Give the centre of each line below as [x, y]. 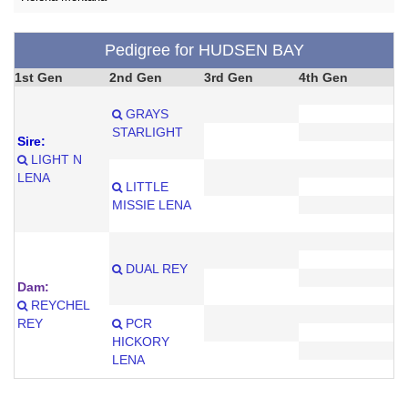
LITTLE [145, 187]
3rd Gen [229, 78]
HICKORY [141, 342]
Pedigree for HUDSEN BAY [204, 51]
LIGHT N [55, 160]
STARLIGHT [148, 133]
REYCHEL [58, 306]
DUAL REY [155, 269]
